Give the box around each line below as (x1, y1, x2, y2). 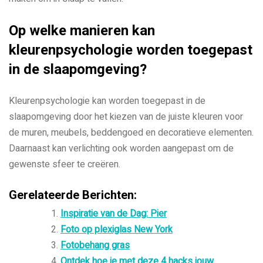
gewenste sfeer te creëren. (9, 157, 120, 171)
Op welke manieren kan (9, 22, 155, 39)
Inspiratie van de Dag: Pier (60, 206, 167, 221)
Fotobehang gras (60, 238, 130, 252)
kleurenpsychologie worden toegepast (9, 41, 252, 58)
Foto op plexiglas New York (60, 222, 173, 237)
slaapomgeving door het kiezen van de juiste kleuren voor (9, 109, 243, 124)
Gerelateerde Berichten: (9, 187, 137, 202)
